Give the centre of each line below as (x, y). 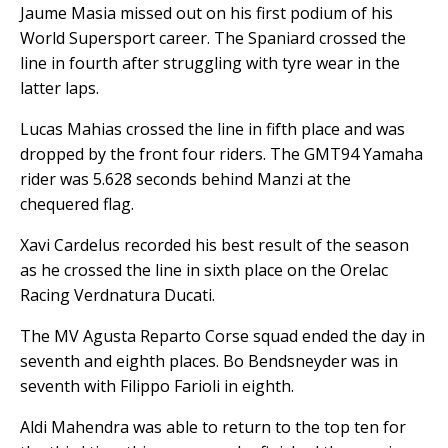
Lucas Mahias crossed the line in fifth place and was (212, 128)
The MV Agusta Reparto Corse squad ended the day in (222, 335)
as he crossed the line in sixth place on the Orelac (204, 269)
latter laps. (59, 87)
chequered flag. (77, 203)
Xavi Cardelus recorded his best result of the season (214, 244)
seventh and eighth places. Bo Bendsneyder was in (209, 360)
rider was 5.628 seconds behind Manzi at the (185, 178)
